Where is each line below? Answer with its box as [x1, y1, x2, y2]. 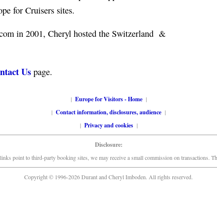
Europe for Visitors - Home [75, 95, 142, 103]
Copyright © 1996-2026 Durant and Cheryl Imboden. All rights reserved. [24, 173, 193, 181]
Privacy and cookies [84, 121, 133, 129]
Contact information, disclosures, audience [56, 108, 161, 116]
